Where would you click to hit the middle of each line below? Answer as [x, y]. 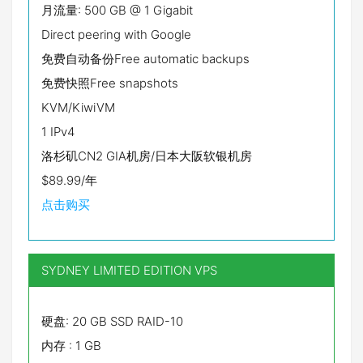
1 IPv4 [58, 132]
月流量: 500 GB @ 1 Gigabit [117, 10]
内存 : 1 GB [71, 346]
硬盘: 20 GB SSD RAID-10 [112, 321]
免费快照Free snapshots [110, 83]
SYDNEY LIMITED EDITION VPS [129, 270]
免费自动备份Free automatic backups [145, 59]
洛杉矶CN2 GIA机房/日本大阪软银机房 [147, 156]
